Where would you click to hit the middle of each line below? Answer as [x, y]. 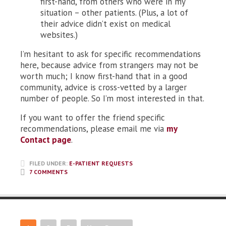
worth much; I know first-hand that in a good [104, 76]
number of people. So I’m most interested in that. [112, 99]
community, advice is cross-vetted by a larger [103, 88]
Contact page [46, 140]
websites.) [59, 35]
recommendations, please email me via [93, 129]
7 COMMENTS [48, 172]
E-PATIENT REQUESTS [101, 163]
